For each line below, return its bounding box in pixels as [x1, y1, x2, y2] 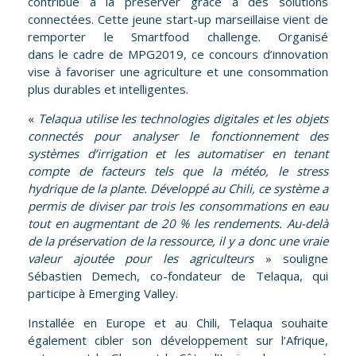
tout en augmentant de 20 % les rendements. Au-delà [28, 215, 328, 232]
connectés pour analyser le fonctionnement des [28, 128, 328, 145]
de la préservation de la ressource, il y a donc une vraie [28, 233, 328, 250]
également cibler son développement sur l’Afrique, [28, 332, 328, 349]
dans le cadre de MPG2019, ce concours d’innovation [28, 46, 328, 63]
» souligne [253, 250, 328, 267]
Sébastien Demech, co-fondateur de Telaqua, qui [28, 268, 328, 284]
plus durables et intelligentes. [28, 81, 188, 98]
